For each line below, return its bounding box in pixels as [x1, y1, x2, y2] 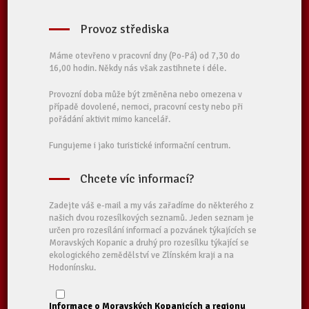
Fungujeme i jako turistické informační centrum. [49, 140, 231, 151]
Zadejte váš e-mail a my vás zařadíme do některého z [49, 200, 255, 211]
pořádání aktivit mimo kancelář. [49, 114, 171, 125]
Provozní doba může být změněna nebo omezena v [49, 89, 243, 100]
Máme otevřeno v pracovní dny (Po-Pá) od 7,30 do [49, 50, 241, 61]
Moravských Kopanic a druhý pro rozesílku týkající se [49, 237, 250, 248]
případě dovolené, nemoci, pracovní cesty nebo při [49, 101, 243, 112]
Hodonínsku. [49, 262, 97, 273]
